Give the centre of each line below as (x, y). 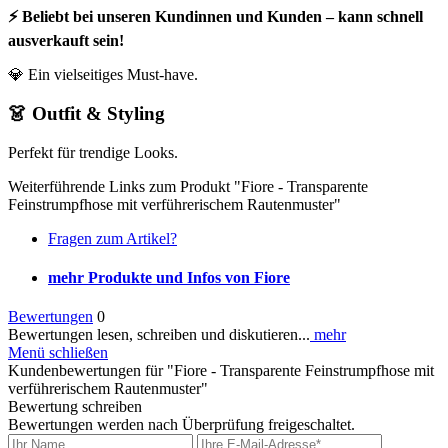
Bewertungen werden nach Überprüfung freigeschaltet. (181, 425)
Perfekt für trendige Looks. (93, 152)
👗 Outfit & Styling (86, 113)
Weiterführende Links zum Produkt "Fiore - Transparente (188, 186)
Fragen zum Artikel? (112, 238)
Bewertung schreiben (75, 407)
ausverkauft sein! (66, 41)
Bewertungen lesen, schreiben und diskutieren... (159, 335)
